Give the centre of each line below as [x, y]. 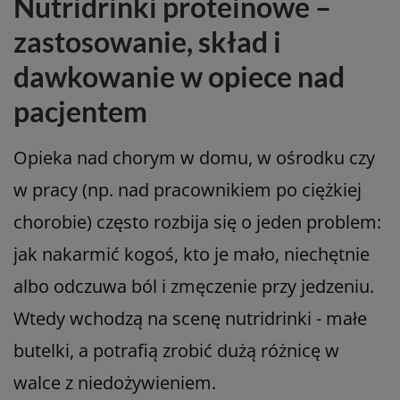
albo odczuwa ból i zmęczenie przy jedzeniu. [194, 286]
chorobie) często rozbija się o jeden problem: [197, 221]
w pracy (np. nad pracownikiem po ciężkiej [187, 189]
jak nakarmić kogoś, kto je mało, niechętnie [192, 254]
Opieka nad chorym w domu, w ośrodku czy [194, 157]
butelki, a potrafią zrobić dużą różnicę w [176, 350]
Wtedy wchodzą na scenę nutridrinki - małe [190, 318]
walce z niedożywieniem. [115, 382]
